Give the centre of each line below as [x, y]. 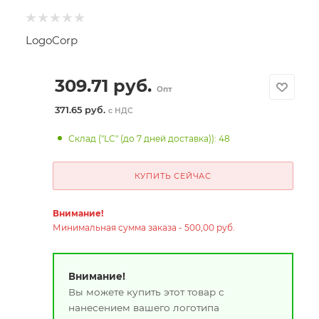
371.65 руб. [81, 110]
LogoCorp [52, 40]
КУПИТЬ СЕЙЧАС [173, 176]
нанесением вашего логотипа [143, 307]
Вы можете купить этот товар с [146, 292]
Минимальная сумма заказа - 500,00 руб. [143, 228]
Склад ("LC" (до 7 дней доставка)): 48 [150, 138]
